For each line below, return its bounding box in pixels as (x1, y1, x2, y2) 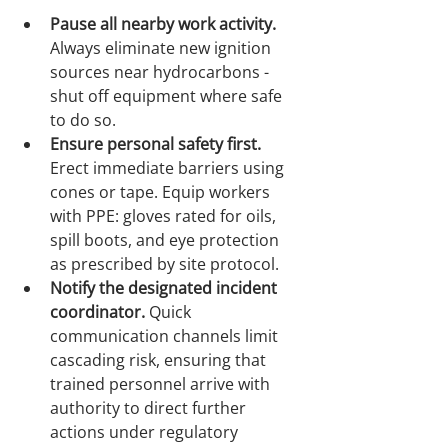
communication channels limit (50, 325, 282, 348)
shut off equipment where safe (50, 85, 286, 108)
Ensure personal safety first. (50, 133, 261, 156)
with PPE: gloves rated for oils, (50, 205, 280, 228)
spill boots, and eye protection (50, 229, 283, 252)
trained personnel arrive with (50, 373, 274, 396)
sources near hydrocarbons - (50, 61, 273, 84)
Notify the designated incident (50, 277, 281, 300)
